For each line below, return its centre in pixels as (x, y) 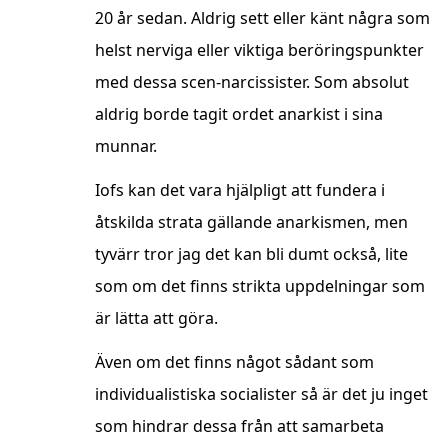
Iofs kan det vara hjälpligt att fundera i (240, 190)
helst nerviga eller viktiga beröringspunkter (259, 50)
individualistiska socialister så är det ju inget (261, 394)
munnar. (126, 146)
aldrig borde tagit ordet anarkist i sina (239, 114)
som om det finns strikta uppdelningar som (260, 286)
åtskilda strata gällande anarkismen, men (251, 222)
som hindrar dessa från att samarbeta (239, 426)
